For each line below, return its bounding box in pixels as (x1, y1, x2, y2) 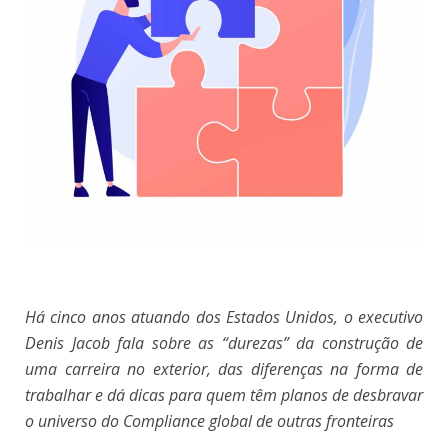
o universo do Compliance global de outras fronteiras (25, 410, 394, 433)
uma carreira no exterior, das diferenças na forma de (25, 358, 423, 381)
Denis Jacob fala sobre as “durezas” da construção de (25, 332, 423, 355)
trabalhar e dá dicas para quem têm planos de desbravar (25, 384, 423, 407)
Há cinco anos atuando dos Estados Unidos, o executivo (25, 306, 423, 329)
